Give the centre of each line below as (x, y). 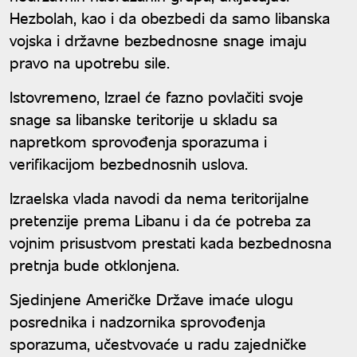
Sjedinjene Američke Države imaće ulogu (151, 299)
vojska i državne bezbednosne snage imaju (158, 40)
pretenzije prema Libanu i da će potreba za (160, 220)
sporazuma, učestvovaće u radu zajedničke (158, 343)
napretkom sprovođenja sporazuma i (138, 141)
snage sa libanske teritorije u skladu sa (143, 119)
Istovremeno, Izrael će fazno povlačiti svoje (157, 96)
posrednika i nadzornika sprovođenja (137, 321)
